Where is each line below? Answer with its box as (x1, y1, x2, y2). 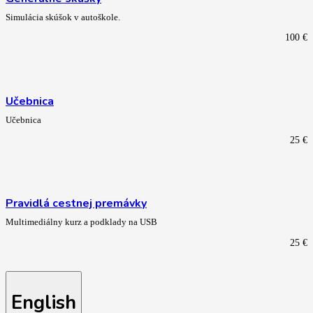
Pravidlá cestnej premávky (6, 196, 147, 212)
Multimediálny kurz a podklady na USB (6, 217, 157, 228)
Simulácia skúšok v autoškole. (6, 13, 120, 22)
